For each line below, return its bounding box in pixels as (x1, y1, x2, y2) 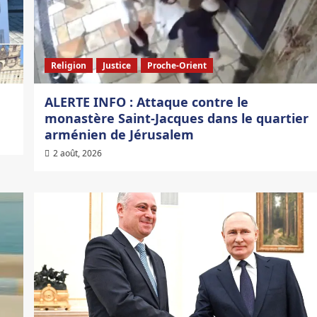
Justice (102, 59, 131, 72)
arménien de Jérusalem (44, 126, 194, 144)
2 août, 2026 (52, 147, 102, 160)
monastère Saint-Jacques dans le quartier (44, 110, 309, 127)
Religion (50, 59, 86, 72)
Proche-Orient (146, 59, 207, 72)
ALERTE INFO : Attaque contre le (44, 93, 248, 111)
